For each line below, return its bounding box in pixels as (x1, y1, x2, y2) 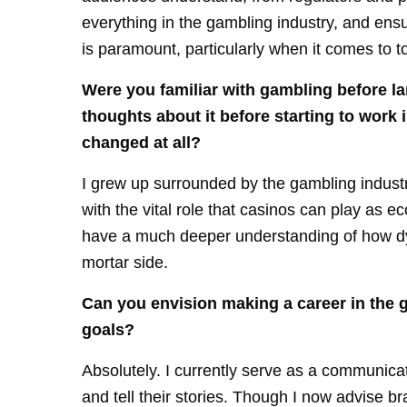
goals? (82, 320, 135, 340)
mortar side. (82, 253, 169, 273)
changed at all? (82, 133, 202, 153)
